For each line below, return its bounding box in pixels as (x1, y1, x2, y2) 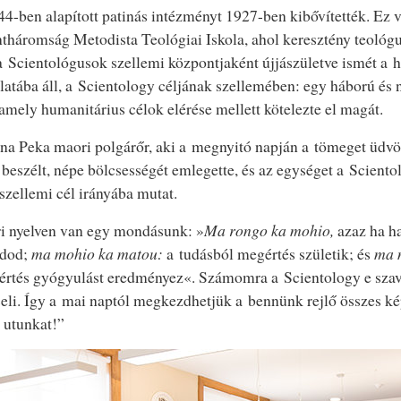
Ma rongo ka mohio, (204, 218, 334, 241)
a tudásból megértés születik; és (163, 242, 374, 264)
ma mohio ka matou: (31, 242, 163, 264)
